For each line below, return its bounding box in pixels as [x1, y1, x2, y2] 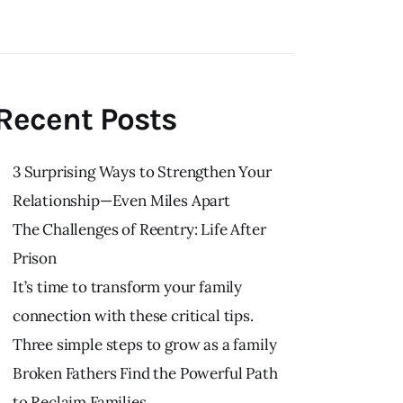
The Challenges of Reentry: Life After [12, 219, 266, 239]
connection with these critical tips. [12, 305, 254, 326]
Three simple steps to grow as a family [12, 334, 277, 354]
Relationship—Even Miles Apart [12, 190, 230, 210]
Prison [12, 247, 57, 268]
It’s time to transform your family [12, 276, 243, 297]
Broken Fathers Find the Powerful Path [12, 363, 278, 383]
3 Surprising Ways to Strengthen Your [12, 161, 272, 182]
